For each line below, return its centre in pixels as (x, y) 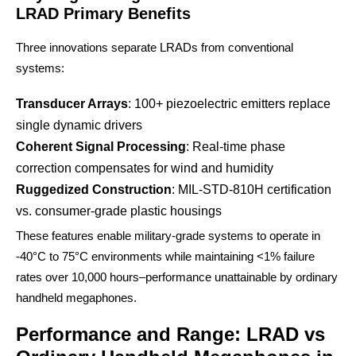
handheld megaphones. (76, 298)
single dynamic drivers (79, 125)
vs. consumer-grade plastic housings (119, 211)
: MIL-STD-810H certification (252, 190)
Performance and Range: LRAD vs (170, 334)
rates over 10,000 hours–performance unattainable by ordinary (177, 277)
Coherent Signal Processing (101, 147)
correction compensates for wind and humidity (145, 168)
